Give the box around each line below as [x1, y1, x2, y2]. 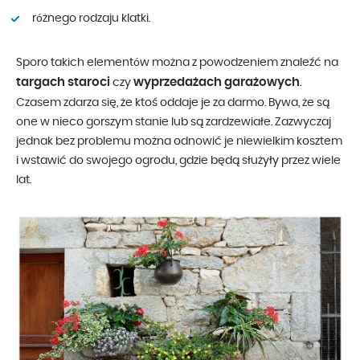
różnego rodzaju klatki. [32, 12, 150, 24]
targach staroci [16, 76, 110, 88]
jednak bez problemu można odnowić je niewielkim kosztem [16, 135, 342, 147]
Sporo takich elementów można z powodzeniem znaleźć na [16, 56, 338, 68]
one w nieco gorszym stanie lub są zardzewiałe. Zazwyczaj [16, 116, 331, 128]
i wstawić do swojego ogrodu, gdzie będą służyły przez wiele [16, 154, 341, 166]
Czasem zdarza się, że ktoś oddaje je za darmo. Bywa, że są [16, 96, 329, 108]
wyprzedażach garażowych [133, 76, 300, 88]
